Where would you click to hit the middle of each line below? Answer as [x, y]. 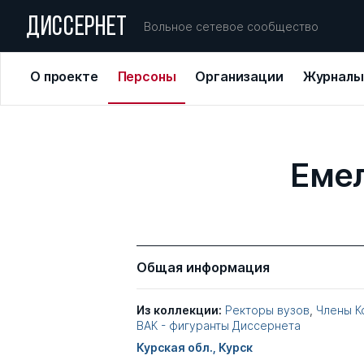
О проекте [64, 76]
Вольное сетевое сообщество [232, 26]
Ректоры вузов [267, 310]
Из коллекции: [179, 310]
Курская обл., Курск [195, 347]
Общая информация [203, 267]
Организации [239, 76]
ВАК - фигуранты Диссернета [219, 325]
